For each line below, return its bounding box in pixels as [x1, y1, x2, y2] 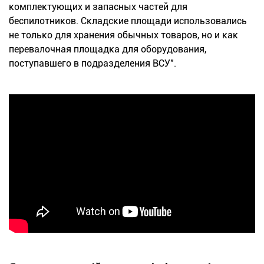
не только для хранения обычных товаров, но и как [9, 29, 238, 41]
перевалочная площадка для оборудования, [9, 43, 206, 55]
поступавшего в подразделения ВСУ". [9, 57, 176, 69]
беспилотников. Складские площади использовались [9, 15, 247, 27]
